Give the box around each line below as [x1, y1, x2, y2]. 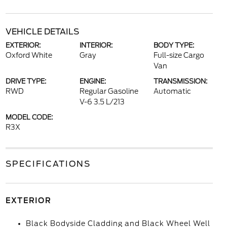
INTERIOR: [79, 42, 112, 50]
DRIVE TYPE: [5, 78, 46, 86]
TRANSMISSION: [154, 78, 208, 86]
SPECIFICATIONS [5, 159, 91, 169]
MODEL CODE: [5, 113, 53, 122]
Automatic [154, 87, 192, 96]
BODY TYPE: [154, 42, 195, 50]
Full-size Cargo [154, 51, 205, 60]
